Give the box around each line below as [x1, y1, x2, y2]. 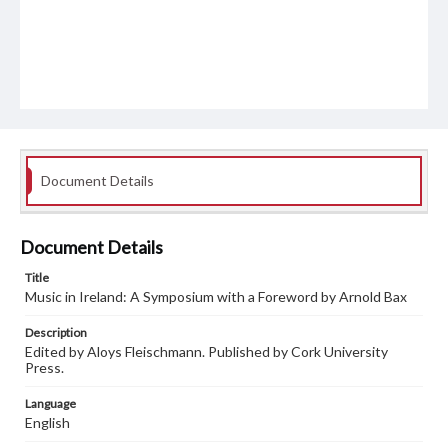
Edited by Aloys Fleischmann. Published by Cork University [25, 343, 388, 361]
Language [25, 396, 76, 412]
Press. [25, 359, 64, 377]
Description [25, 325, 87, 341]
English [25, 414, 70, 432]
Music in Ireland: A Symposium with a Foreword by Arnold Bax [25, 288, 407, 306]
